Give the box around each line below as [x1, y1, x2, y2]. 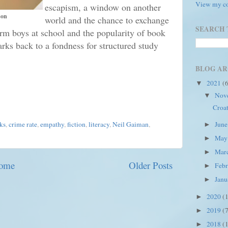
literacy [89, 120, 109, 129]
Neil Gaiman [112, 120, 149, 129]
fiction [67, 120, 85, 129]
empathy [40, 120, 64, 129]
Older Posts [129, 159, 173, 172]
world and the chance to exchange [45, 13, 169, 26]
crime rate [9, 120, 37, 129]
